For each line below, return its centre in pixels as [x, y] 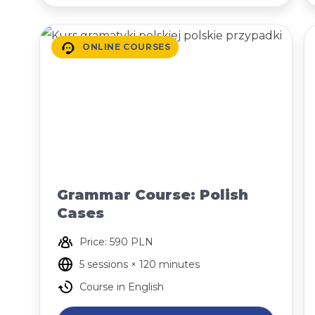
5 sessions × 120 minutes [140, 264]
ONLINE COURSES [127, 47]
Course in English [122, 287]
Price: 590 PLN [116, 242]
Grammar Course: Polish [153, 195]
